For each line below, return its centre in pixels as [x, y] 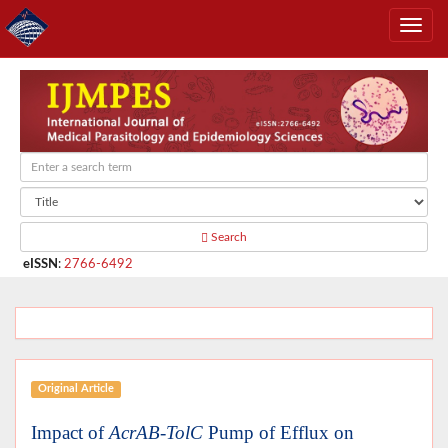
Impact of [70, 432]
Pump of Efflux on [278, 432]
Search [227, 236]
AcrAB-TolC [156, 432]
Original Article [75, 389]
